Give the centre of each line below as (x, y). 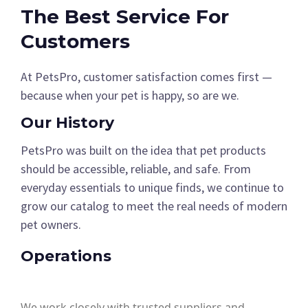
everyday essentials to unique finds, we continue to (152, 188)
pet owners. (51, 225)
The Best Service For (125, 17)
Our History (67, 123)
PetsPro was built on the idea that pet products (143, 151)
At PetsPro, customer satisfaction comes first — (146, 77)
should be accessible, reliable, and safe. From (136, 169)
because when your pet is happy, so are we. (130, 96)
